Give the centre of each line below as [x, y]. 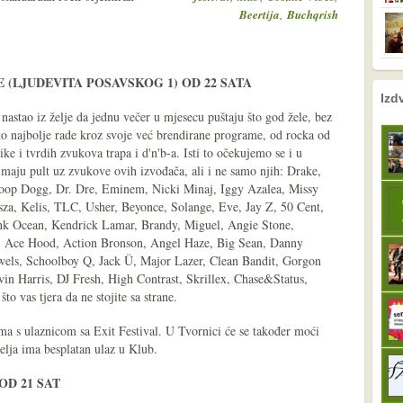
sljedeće [363, 92]
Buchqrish [313, 14]
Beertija [260, 14]
